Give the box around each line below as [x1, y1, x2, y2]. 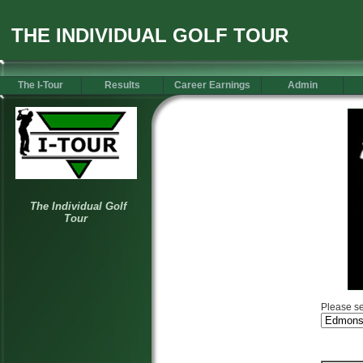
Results [105, 79, 140, 91]
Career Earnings [174, 79, 250, 91]
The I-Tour [18, 79, 63, 91]
